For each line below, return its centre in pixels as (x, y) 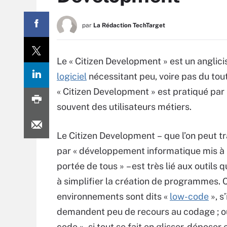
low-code (189, 196)
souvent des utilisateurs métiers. (124, 107)
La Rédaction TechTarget (129, 25)
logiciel (72, 76)
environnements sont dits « (112, 196)
